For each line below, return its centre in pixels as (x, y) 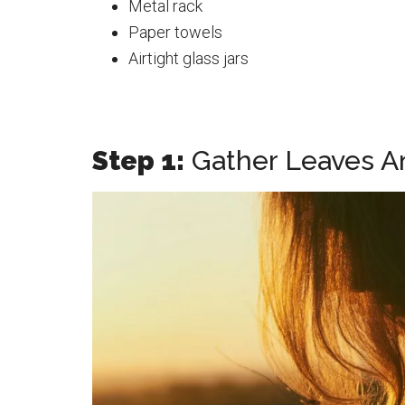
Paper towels (175, 33)
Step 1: (138, 161)
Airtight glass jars (188, 59)
